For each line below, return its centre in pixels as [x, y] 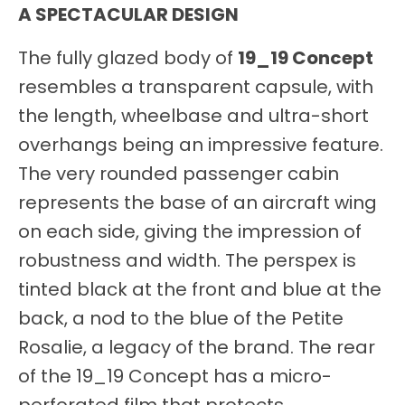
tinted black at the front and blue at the [200, 290]
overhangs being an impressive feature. [201, 145]
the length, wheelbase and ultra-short [193, 116]
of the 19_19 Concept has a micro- [175, 377]
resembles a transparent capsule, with [196, 87]
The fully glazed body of [128, 58]
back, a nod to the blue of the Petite [181, 319]
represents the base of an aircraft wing [198, 203]
